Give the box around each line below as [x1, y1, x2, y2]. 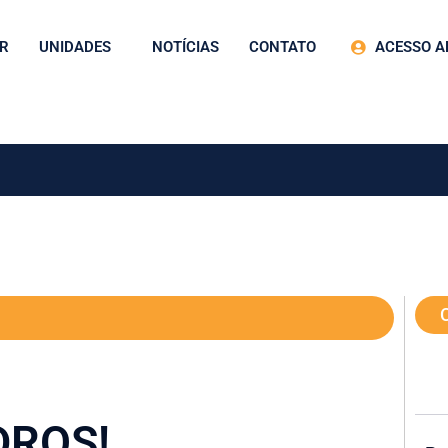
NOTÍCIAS [151, 38, 219, 56]
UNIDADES [38, 38, 111, 56]
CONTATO [248, 38, 316, 56]
